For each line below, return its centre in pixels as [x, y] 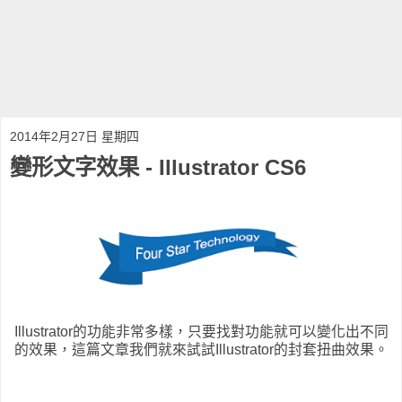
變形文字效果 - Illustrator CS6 [158, 167]
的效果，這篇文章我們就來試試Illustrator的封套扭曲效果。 [201, 349]
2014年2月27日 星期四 [74, 136]
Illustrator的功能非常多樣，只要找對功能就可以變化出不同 [201, 331]
